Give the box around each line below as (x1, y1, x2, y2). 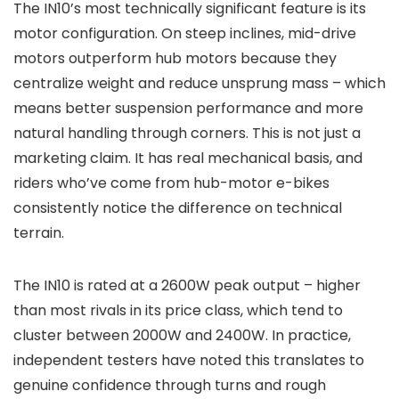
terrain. (13, 223, 64, 244)
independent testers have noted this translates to (13, 350, 364, 371)
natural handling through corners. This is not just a (13, 123, 361, 144)
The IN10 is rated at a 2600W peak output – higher (13, 275, 361, 297)
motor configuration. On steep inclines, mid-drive (13, 23, 356, 45)
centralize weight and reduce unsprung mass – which (13, 73, 386, 94)
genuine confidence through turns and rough (13, 375, 326, 396)
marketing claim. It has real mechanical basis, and (13, 148, 362, 169)
